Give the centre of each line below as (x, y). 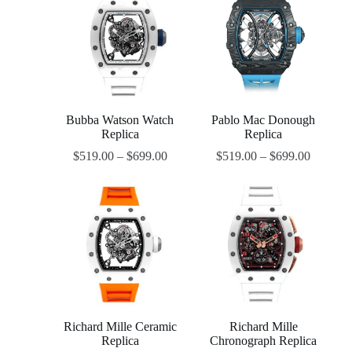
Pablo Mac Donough (264, 120)
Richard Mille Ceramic (120, 327)
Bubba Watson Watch (120, 120)
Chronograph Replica (264, 341)
